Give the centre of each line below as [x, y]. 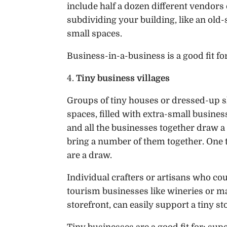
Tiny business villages [123, 79]
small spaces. [94, 34]
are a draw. [89, 156]
